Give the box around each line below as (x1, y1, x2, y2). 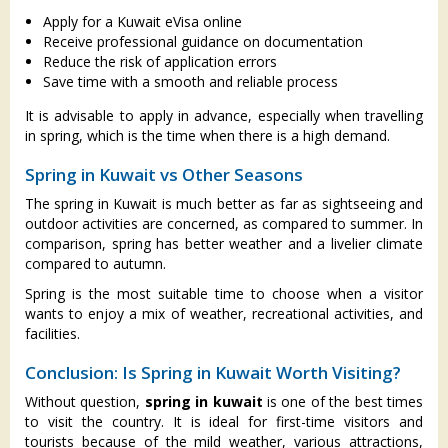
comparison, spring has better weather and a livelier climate (25, 233, 423, 253)
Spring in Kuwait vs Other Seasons (25, 162, 303, 186)
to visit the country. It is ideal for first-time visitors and (25, 411, 423, 431)
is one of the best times (262, 391, 424, 411)
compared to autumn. (25, 253, 166, 273)
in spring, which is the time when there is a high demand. (25, 125, 390, 145)
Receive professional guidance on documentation (43, 31, 363, 51)
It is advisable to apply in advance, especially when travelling (25, 105, 423, 125)
